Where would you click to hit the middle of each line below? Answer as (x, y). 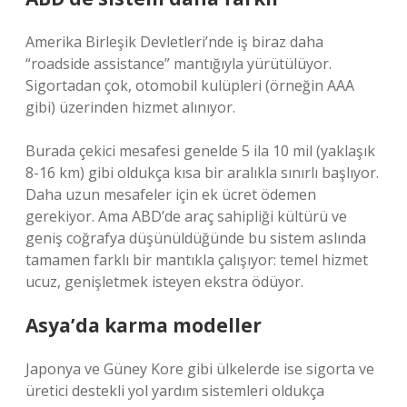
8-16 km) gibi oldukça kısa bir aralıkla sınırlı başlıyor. (202, 173)
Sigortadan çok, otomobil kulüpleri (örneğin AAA (190, 85)
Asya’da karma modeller (144, 325)
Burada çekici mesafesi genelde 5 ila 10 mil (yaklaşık (200, 151)
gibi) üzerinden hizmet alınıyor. (130, 107)
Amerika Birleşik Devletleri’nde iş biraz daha (174, 42)
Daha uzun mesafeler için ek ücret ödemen (171, 194)
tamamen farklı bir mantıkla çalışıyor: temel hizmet (197, 260)
